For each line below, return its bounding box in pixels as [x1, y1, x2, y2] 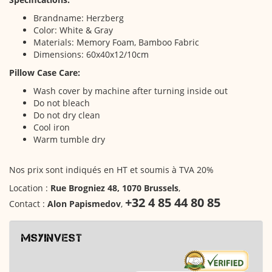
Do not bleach [33, 97, 90, 109]
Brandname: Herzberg [33, 12, 124, 24]
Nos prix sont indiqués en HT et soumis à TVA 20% [9, 164, 214, 175]
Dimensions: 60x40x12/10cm [33, 49, 149, 60]
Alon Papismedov [47, 198, 121, 209]
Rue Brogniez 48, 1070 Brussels [50, 182, 178, 194]
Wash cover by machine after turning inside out [33, 85, 228, 97]
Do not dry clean [33, 109, 100, 121]
